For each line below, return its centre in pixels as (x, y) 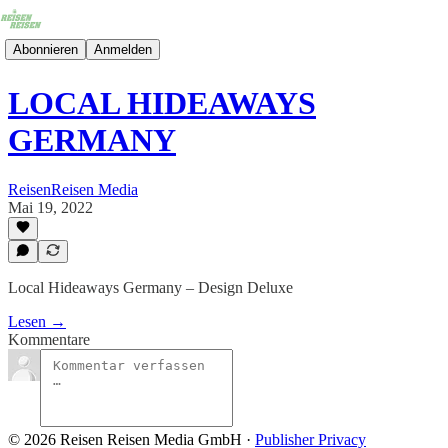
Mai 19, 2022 (50, 207)
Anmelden (123, 49)
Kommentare (49, 339)
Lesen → (37, 321)
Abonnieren (45, 49)
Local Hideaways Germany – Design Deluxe (150, 287)
